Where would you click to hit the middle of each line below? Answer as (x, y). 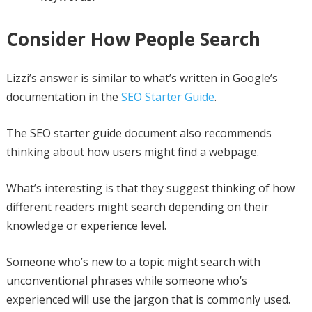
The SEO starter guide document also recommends (139, 133)
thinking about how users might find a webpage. (132, 151)
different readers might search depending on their (137, 206)
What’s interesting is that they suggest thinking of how (150, 188)
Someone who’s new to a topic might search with (133, 262)
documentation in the (63, 96)
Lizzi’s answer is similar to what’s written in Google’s (142, 78)
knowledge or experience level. (86, 225)
